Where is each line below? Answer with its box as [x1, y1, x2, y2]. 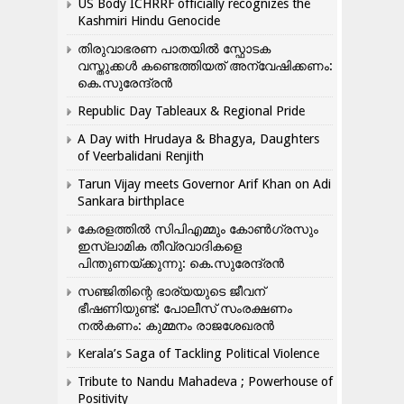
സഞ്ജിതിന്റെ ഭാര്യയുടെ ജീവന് [78, 284, 265, 299]
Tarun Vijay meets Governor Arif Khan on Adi [78, 177, 331, 192]
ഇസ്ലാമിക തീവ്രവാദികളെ [78, 239, 242, 254]
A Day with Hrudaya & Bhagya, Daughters [78, 132, 319, 147]
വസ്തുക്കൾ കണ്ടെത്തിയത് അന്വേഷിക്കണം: [78, 59, 333, 74]
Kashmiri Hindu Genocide [78, 14, 220, 29]
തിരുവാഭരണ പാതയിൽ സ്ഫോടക [78, 41, 271, 57]
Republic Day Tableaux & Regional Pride [78, 104, 305, 119]
